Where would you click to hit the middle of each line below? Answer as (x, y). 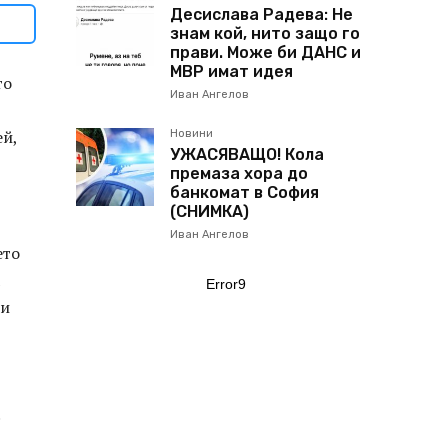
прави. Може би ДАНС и (265, 52)
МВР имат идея (231, 71)
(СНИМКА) (209, 211)
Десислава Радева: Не (261, 14)
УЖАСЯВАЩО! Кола (247, 154)
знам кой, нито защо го (265, 33)
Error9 (226, 284)
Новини (191, 133)
